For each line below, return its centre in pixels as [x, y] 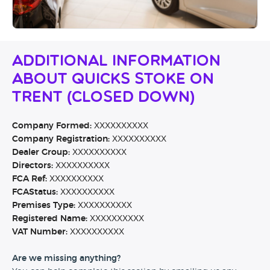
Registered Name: [50, 219]
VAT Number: [40, 232]
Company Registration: [61, 140]
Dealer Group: [41, 153]
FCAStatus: [35, 193]
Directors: [33, 166]
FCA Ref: [30, 179]
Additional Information [116, 62]
